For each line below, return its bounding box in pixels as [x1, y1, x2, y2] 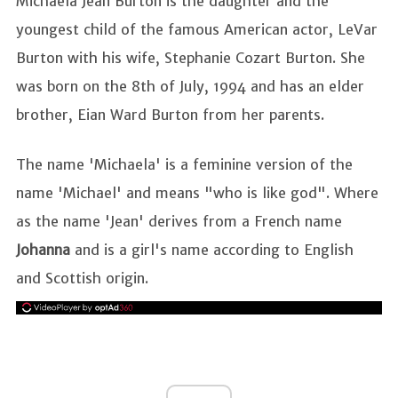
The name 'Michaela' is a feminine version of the [16, 155, 353, 174]
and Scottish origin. [16, 269, 148, 288]
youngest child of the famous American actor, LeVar [16, 20, 378, 39]
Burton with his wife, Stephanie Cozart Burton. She [16, 49, 365, 68]
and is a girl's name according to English [70, 241, 354, 259]
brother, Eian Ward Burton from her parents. [16, 106, 324, 124]
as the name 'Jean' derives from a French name [16, 212, 342, 231]
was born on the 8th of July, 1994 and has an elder [16, 77, 364, 96]
